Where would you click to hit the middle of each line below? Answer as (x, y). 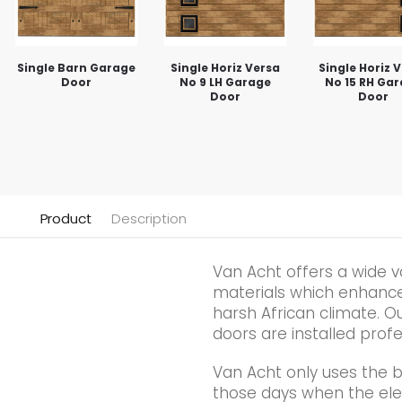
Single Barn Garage (76, 67)
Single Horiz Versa (225, 67)
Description (149, 219)
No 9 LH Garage (225, 82)
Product (66, 219)
